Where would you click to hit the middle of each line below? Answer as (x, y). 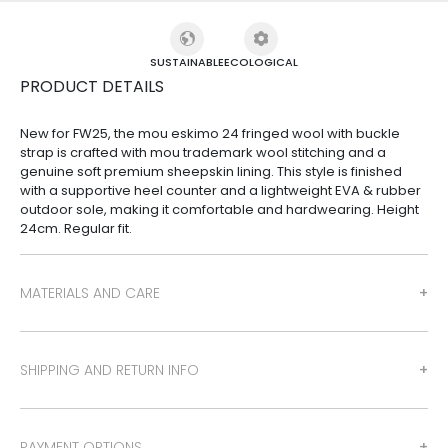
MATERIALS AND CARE (90, 293)
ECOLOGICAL (261, 62)
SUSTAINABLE (187, 62)
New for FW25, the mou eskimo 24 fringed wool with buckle (210, 134)
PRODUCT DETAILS (92, 87)
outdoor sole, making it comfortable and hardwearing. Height (219, 210)
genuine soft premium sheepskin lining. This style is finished (211, 172)
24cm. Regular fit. (76, 229)
